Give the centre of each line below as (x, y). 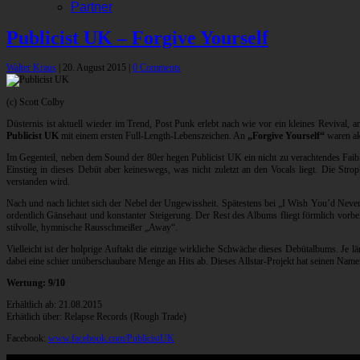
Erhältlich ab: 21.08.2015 (54, 305)
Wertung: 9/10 (36, 283)
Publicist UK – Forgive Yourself (137, 38)
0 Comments (157, 68)
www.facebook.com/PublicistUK (111, 339)
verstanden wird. (38, 182)
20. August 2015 (96, 68)
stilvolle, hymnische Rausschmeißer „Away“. (92, 228)
